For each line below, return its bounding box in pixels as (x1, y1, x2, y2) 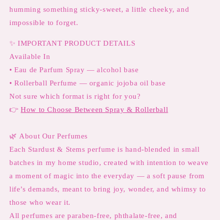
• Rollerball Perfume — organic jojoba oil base (9, 79, 166, 87)
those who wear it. (9, 198, 71, 206)
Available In (9, 53, 51, 60)
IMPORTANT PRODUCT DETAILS (18, 39, 136, 47)
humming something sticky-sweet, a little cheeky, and (9, 5, 190, 13)
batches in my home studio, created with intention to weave (9, 159, 209, 166)
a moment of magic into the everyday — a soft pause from (9, 172, 205, 180)
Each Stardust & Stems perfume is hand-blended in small (9, 145, 200, 153)
